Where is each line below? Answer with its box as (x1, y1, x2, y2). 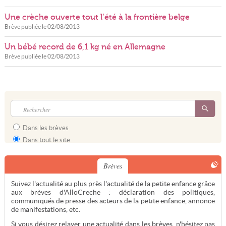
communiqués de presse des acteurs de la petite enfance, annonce (11, 197, 215, 205)
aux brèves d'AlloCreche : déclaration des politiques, (11, 189, 215, 196)
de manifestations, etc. (11, 206, 80, 213)
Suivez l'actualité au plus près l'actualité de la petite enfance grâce (11, 180, 215, 188)
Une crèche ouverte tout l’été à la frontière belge (4, 13, 190, 22)
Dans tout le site (21, 136, 70, 144)
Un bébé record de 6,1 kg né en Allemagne (4, 42, 165, 51)
